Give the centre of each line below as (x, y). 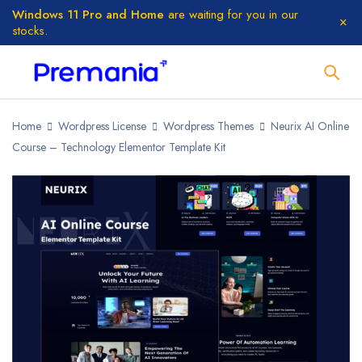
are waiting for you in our (231, 15)
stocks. (30, 31)
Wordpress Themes (208, 126)
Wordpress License (102, 126)
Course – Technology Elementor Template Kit (119, 147)
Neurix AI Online (310, 126)
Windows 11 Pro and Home (88, 15)
